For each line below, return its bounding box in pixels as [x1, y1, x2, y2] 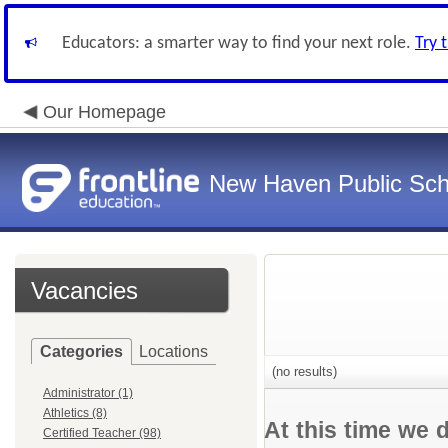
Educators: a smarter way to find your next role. [62, 34, 415, 53]
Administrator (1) [43, 386, 133, 400]
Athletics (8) [43, 406, 107, 420]
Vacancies [31, 277, 138, 304]
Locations [139, 343, 208, 360]
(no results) [268, 364, 337, 379]
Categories [40, 343, 123, 360]
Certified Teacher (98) [43, 426, 161, 440]
